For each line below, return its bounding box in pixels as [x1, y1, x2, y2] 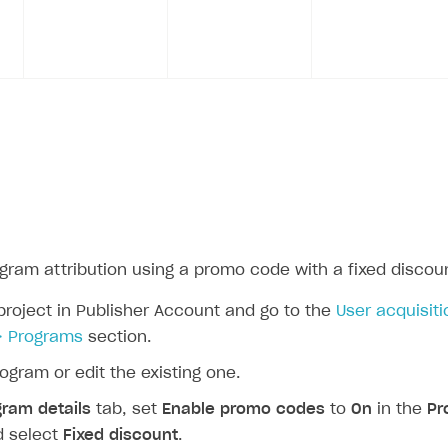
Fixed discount [63, 428, 178, 444]
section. [83, 330, 151, 346]
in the [372, 402, 427, 418]
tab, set [91, 402, 162, 418]
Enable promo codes [162, 402, 325, 418]
